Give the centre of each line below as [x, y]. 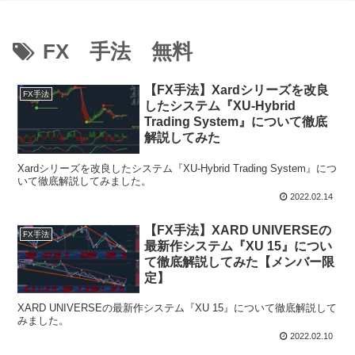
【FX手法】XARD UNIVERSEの [238, 230]
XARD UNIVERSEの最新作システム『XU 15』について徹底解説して [177, 307]
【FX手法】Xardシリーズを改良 [237, 90]
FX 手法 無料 [118, 52]
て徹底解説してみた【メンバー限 [240, 261]
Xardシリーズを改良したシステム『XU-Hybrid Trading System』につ [177, 168]
